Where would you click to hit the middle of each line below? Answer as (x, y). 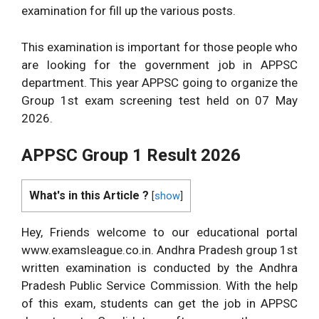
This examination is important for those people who (159, 47)
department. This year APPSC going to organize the (159, 82)
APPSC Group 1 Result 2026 (131, 155)
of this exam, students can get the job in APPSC (159, 304)
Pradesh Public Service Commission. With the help (159, 286)
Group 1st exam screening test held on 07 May (159, 100)
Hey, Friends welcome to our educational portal (159, 232)
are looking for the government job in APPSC (159, 64)
